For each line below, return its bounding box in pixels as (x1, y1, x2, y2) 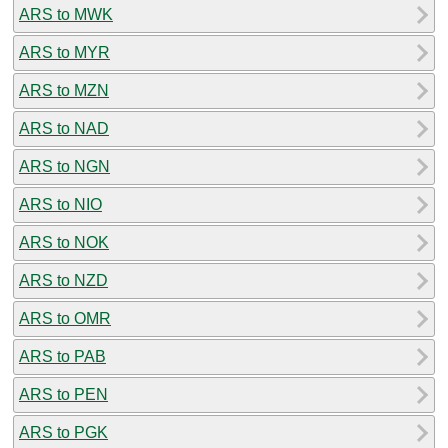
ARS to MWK (19, 5, 113, 23)
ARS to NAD (19, 119, 109, 137)
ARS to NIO (19, 195, 102, 213)
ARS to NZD (19, 271, 108, 289)
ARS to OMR (19, 309, 111, 327)
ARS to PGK (19, 423, 108, 441)
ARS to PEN (19, 385, 108, 403)
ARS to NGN (19, 157, 110, 175)
